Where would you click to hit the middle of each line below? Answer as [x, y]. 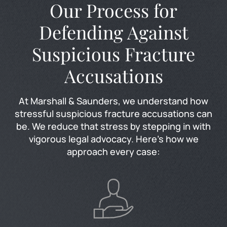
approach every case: [113, 151]
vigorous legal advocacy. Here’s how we [113, 139]
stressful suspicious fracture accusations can [113, 113]
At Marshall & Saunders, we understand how [113, 101]
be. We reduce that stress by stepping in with [113, 126]
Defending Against [113, 32]
